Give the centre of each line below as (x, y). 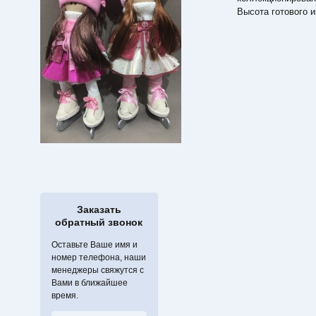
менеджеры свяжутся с (98, 271)
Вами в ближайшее (90, 283)
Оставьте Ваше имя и (95, 245)
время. (65, 296)
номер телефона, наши (99, 258)
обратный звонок (99, 223)
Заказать (99, 210)
